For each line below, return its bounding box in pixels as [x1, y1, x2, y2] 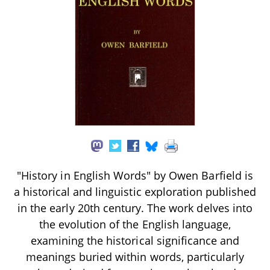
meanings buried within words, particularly [25, 249, 245, 264]
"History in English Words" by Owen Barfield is [17, 168, 253, 183]
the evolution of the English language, [39, 216, 231, 231]
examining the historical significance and [30, 233, 240, 248]
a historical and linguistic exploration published [13, 184, 257, 199]
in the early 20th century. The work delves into [17, 200, 253, 215]
